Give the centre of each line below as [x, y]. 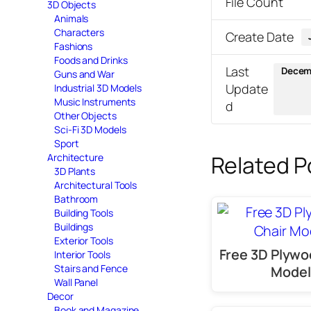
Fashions [74, 46]
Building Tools [84, 212]
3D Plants [75, 171]
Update [246, 89]
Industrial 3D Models [98, 87]
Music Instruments [95, 101]
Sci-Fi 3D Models [90, 129]
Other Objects [85, 115]
